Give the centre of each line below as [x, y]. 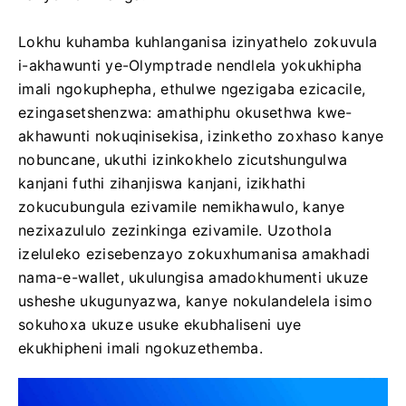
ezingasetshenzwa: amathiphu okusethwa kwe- [185, 112]
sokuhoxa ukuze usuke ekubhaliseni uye [160, 324]
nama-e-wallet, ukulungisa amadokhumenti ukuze [193, 277]
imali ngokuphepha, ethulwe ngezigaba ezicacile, [192, 89]
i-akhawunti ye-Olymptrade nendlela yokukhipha [190, 65]
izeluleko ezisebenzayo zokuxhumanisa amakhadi [194, 254]
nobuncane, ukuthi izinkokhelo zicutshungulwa [183, 159]
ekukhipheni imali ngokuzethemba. [140, 348]
